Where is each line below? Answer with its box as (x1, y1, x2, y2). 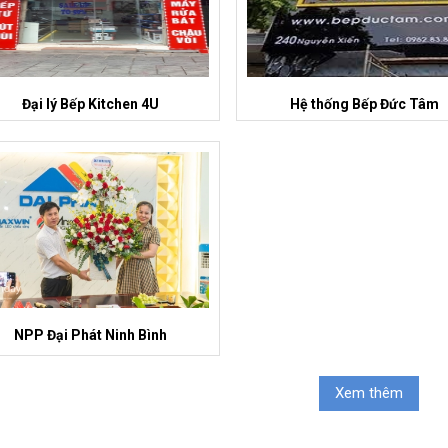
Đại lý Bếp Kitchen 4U (22, 96, 160, 112)
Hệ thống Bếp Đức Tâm (290, 96, 440, 112)
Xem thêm (335, 384, 403, 402)
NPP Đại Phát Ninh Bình (14, 327, 168, 344)
